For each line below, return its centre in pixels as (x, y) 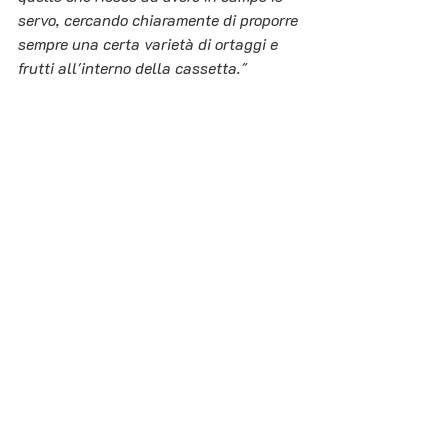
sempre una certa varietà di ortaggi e (150, 43)
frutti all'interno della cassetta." (132, 67)
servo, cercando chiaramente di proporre (160, 19)
